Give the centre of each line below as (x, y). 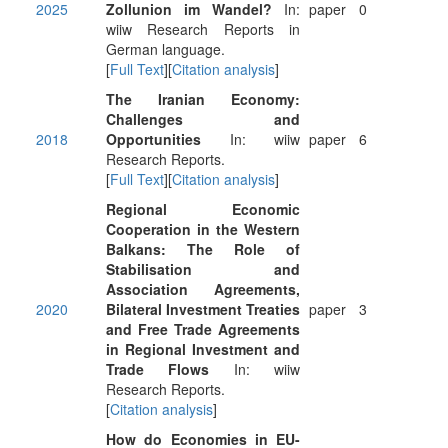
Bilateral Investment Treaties (203, 309)
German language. (165, 49)
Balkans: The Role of (203, 249)
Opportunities (153, 139)
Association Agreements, (203, 289)
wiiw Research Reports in (203, 29)
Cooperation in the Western (203, 229)
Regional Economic (203, 209)
